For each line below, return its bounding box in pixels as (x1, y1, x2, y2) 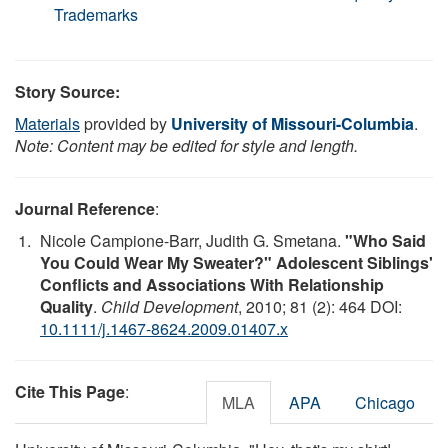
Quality (40, 294, 93, 318)
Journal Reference (15, 196, 155, 220)
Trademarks (54, 2, 139, 26)
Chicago (355, 390, 415, 414)
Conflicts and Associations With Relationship (40, 272, 384, 296)
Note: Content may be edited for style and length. (15, 133, 358, 157)
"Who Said (345, 228, 426, 252)
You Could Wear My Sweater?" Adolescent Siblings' (40, 250, 433, 274)
